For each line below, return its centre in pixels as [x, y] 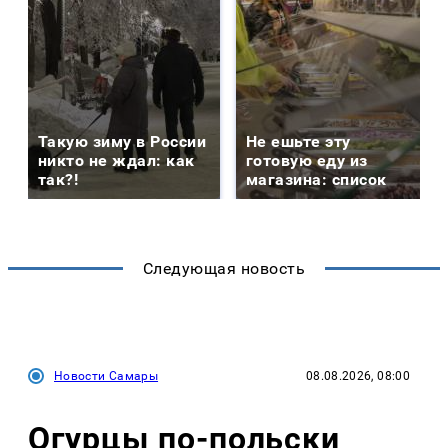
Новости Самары [106, 375]
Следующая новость [224, 268]
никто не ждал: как [116, 160]
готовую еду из [307, 160]
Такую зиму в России [122, 141]
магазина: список [316, 179]
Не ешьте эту [298, 141]
